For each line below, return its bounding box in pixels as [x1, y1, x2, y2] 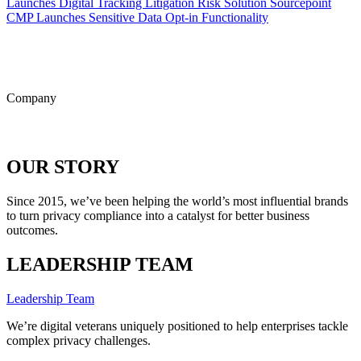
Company [6, 91, 56, 106]
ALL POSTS [6, 25, 74, 39]
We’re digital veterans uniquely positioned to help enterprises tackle [6, 318, 348, 333]
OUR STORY [6, 156, 119, 177]
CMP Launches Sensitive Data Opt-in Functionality [6, 10, 268, 25]
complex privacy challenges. [6, 333, 151, 347]
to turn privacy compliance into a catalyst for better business [6, 208, 309, 222]
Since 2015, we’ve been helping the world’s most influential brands [6, 193, 348, 208]
